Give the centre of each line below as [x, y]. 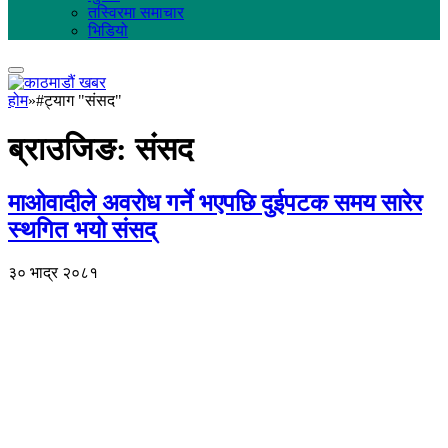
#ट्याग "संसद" [79, 100]
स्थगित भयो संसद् [82, 229]
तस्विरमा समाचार [136, 12]
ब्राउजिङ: [71, 149]
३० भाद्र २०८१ [53, 272]
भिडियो [108, 30]
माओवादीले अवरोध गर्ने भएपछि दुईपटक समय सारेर [215, 202]
